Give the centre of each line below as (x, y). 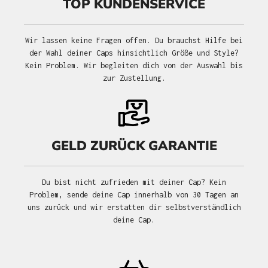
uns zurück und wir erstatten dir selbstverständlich (134, 208)
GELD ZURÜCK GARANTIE (134, 146)
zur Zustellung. (134, 78)
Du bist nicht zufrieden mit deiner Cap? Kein (134, 182)
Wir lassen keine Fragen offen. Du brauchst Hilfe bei (134, 41)
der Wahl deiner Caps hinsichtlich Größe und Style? (134, 53)
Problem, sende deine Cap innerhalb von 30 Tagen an (134, 195)
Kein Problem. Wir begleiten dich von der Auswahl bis (134, 66)
